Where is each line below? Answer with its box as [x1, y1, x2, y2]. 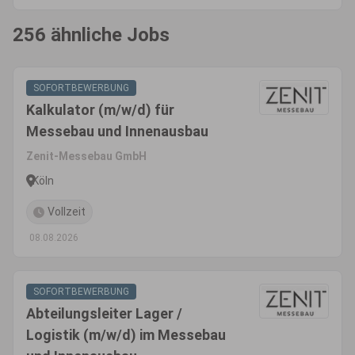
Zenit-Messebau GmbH [26, 150, 147, 162]
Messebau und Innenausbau [26, 123, 208, 139]
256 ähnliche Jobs [13, 24, 170, 46]
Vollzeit [48, 205, 86, 218]
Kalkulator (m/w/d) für [26, 101, 174, 118]
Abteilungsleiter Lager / [26, 305, 182, 322]
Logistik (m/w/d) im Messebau [26, 326, 226, 343]
